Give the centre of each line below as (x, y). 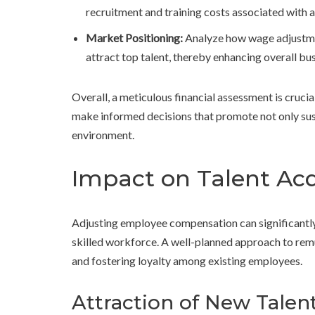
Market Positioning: (134, 38)
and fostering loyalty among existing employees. (187, 261)
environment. (103, 135)
